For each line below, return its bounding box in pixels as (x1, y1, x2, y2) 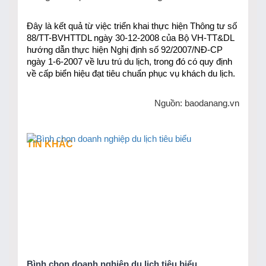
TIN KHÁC (27, 138, 73, 149)
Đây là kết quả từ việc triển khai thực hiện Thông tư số (27, 21, 237, 31)
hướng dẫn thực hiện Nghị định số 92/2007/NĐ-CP (27, 45, 223, 55)
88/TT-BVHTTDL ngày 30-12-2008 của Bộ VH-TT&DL (27, 33, 234, 43)
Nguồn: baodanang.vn (154, 98, 239, 108)
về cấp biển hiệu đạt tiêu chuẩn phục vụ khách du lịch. (27, 68, 235, 78)
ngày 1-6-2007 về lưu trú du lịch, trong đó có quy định (27, 56, 232, 66)
